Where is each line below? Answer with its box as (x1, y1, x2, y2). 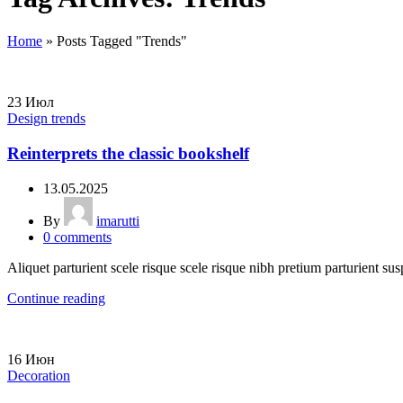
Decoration (7, 367, 70, 383)
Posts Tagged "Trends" (57, 33, 187, 49)
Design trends (7, 111, 85, 127)
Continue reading (7, 290, 105, 306)
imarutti (96, 212, 139, 228)
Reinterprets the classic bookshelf (7, 143, 249, 163)
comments (54, 228, 112, 245)
